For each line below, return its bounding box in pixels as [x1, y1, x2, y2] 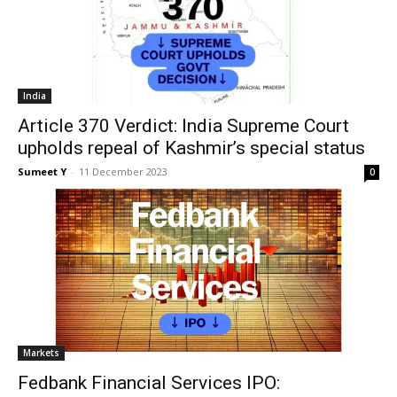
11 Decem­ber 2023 [79, 165, 167, 178]
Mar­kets [23, 346, 59, 359]
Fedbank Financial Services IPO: [18, 372, 280, 393]
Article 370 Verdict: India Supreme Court [18, 115, 349, 136]
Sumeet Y [18, 165, 66, 178]
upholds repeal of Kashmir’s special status [18, 137, 365, 159]
